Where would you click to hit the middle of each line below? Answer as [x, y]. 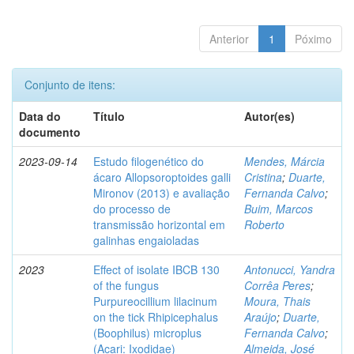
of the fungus [126, 285]
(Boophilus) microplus [147, 332]
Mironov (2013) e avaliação [162, 192]
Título [109, 116]
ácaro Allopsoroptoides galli [162, 177]
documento [50, 132]
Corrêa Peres [277, 285]
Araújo [260, 316]
